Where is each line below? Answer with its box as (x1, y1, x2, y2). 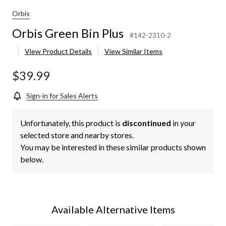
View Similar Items (104, 47, 162, 56)
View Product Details (25, 47, 92, 56)
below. (20, 154, 43, 164)
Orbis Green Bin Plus (12, 26, 124, 41)
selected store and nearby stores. (20, 130, 134, 140)
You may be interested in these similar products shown (20, 142, 206, 152)
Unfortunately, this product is (20, 118, 122, 128)
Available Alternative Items (51, 203, 175, 216)
